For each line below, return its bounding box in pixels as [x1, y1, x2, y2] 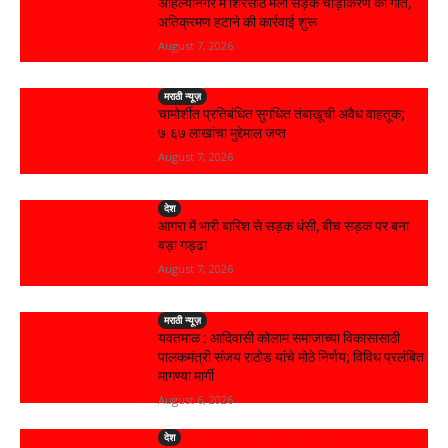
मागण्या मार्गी [158, 367, 215, 384]
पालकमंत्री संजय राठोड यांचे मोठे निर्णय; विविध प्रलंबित [158, 348, 425, 365]
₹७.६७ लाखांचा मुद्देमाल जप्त [158, 125, 287, 142]
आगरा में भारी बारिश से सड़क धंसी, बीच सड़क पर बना [158, 218, 410, 235]
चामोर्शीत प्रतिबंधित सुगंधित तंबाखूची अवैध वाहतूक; [158, 106, 406, 123]
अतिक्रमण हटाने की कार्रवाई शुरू [158, 13, 318, 30]
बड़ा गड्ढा [158, 237, 208, 254]
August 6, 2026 [158, 391, 234, 407]
